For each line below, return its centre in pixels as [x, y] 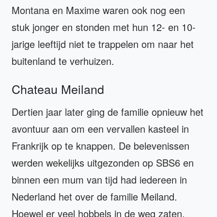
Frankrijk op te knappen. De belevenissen [101, 146]
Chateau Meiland [58, 89]
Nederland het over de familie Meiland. [94, 197]
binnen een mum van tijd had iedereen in [99, 180]
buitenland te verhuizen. [63, 61]
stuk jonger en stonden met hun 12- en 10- [104, 27]
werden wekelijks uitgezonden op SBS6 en [103, 163]
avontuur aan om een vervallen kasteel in [100, 129]
